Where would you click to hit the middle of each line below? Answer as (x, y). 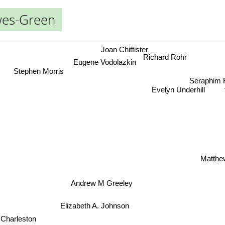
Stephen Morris (36, 72)
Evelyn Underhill (180, 91)
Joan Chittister (128, 47)
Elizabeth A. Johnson (94, 205)
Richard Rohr (165, 58)
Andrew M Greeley (101, 184)
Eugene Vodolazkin (103, 63)
